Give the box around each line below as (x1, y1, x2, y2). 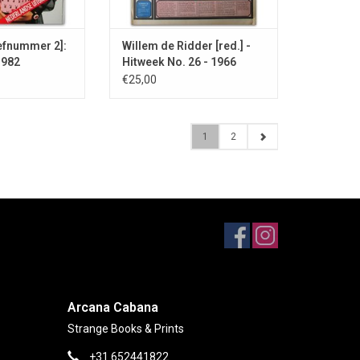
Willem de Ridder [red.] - (122, 39, 251, 52)
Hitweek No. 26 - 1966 (122, 55, 236, 68)
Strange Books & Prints (67, 321, 184, 335)
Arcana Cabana (67, 299, 158, 315)
